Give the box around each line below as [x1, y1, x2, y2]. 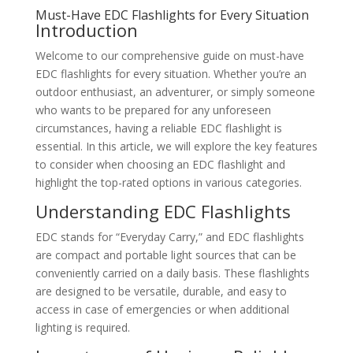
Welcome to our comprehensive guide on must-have [35, 48, 304, 63]
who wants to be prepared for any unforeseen [35, 102, 271, 117]
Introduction [35, 18, 138, 42]
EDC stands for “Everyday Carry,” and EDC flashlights [35, 229, 304, 244]
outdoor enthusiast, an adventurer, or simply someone [35, 84, 315, 99]
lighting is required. [35, 320, 130, 335]
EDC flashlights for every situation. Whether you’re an [35, 66, 307, 81]
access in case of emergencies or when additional [35, 302, 289, 317]
